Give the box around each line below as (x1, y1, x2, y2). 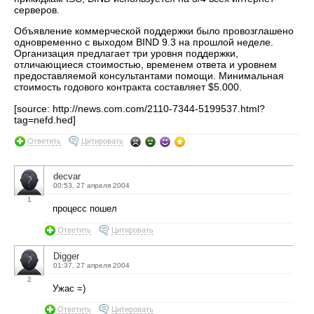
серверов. (14, 4, 60, 15)
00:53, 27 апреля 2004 (53, 181, 130, 189)
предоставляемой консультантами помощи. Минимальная (14, 70, 284, 82)
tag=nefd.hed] (14, 114, 76, 125)
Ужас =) (53, 282, 86, 294)
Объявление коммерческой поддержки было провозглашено (14, 25, 294, 37)
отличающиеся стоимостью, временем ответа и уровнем (14, 59, 277, 71)
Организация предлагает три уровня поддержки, (14, 48, 238, 60)
